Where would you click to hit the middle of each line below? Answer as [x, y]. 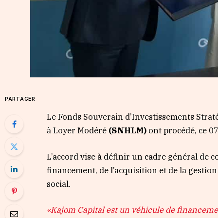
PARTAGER [20, 99]
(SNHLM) [128, 131]
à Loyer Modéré [77, 131]
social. [59, 184]
